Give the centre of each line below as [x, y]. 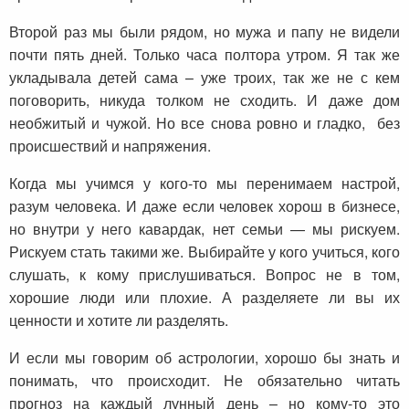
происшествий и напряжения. [110, 146]
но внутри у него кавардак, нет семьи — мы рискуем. [204, 229]
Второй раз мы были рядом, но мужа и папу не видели [204, 32]
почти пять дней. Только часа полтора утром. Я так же [204, 55]
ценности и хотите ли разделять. [119, 320]
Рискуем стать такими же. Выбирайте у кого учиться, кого [204, 252]
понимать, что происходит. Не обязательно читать [204, 381]
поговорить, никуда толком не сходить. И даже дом [204, 100]
